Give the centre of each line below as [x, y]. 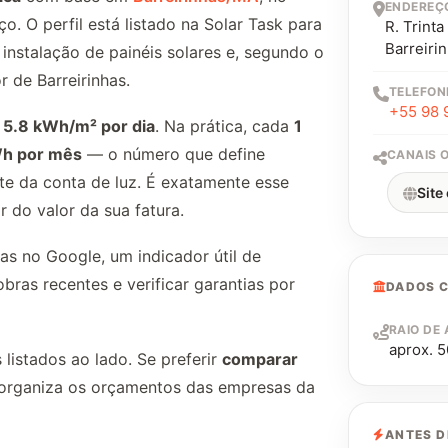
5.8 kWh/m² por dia [79, 125]
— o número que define [173, 153]
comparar [260, 358]
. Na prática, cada [224, 125]
